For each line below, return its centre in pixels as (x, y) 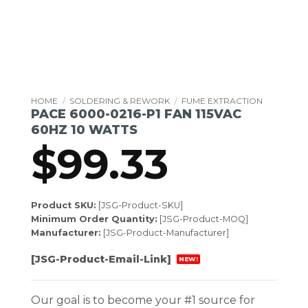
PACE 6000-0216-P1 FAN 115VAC (136, 114)
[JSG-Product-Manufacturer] (165, 232)
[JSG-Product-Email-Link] (102, 259)
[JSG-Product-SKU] (140, 205)
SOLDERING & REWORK (120, 101)
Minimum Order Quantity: (94, 219)
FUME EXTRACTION (222, 101)
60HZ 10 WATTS (84, 130)
